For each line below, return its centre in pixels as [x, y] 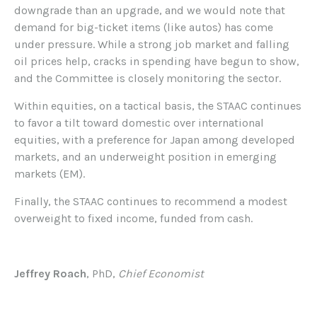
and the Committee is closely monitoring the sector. [148, 79]
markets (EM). [50, 174]
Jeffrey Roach [50, 274]
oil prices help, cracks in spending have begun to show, [157, 62]
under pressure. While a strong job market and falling [152, 45]
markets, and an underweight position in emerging [145, 157]
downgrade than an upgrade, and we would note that [150, 11]
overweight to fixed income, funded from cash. [133, 219]
